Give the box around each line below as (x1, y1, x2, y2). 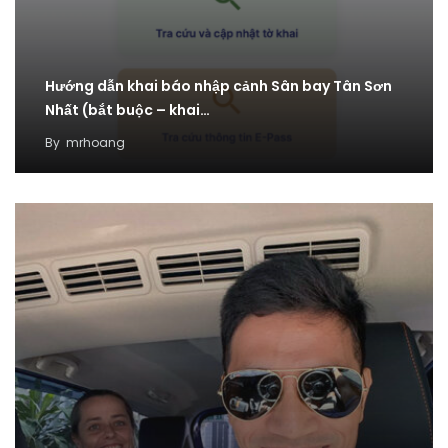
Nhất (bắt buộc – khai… (45, 100, 210, 121)
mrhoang (66, 134, 125, 152)
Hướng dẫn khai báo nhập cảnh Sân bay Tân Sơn (45, 76, 392, 97)
